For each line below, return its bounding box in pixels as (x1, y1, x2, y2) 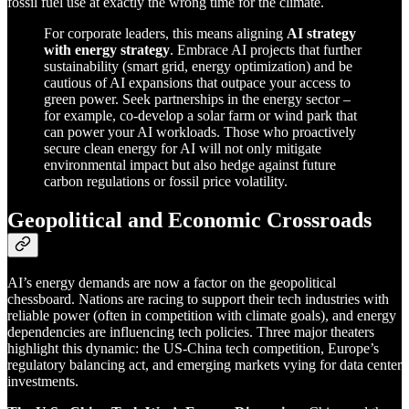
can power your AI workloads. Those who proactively (44, 123, 356, 140)
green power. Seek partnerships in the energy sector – (44, 90, 351, 107)
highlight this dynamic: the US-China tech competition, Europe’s (7, 341, 379, 357)
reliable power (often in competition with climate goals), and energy (7, 308, 396, 324)
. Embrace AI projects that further (170, 41, 362, 58)
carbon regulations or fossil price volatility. (44, 173, 288, 189)
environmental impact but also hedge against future (44, 156, 336, 173)
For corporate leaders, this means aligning (44, 25, 287, 41)
